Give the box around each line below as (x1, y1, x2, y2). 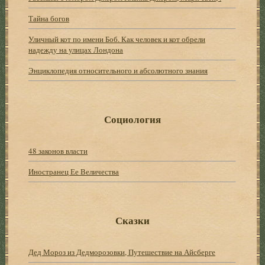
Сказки (115, 212, 150, 228)
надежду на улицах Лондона (28, 44, 124, 55)
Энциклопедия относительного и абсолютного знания (28, 64, 208, 76)
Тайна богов (28, 12, 70, 24)
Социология (104, 111, 161, 127)
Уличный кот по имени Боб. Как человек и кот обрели (28, 33, 206, 44)
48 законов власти (28, 145, 88, 156)
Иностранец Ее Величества (28, 166, 119, 177)
